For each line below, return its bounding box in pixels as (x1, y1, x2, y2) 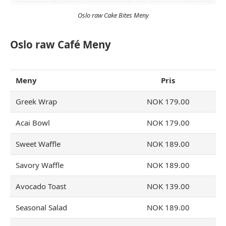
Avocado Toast (16, 181, 67, 191)
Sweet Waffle (16, 138, 61, 149)
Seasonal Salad (16, 202, 68, 212)
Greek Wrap (16, 96, 58, 106)
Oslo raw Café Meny (10, 37, 111, 51)
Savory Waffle (16, 159, 64, 170)
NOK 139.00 (146, 181, 190, 191)
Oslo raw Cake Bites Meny (77, 10, 149, 20)
